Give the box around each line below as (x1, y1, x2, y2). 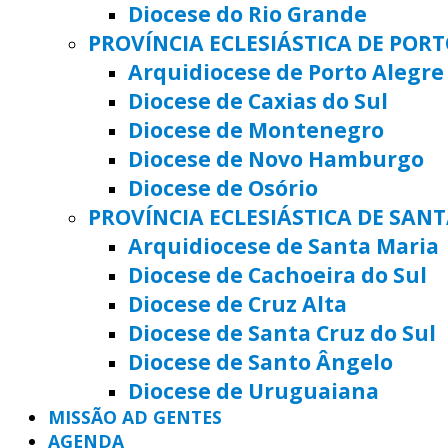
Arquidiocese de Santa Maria (128, 230, 439, 260)
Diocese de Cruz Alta (128, 288, 347, 318)
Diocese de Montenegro (128, 114, 384, 144)
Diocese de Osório (128, 172, 318, 202)
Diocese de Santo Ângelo (128, 346, 393, 376)
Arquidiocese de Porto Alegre (128, 56, 444, 86)
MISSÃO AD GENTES (48, 404, 222, 429)
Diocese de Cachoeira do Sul (128, 259, 427, 289)
